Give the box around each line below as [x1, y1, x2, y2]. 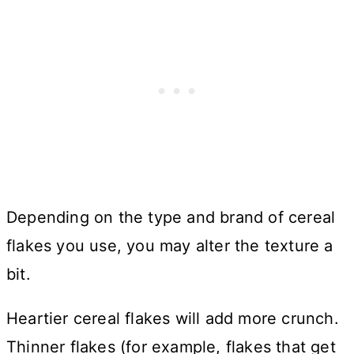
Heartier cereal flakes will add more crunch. [6, 308, 339, 328]
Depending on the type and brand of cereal [6, 207, 336, 227]
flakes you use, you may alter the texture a [6, 235, 333, 255]
